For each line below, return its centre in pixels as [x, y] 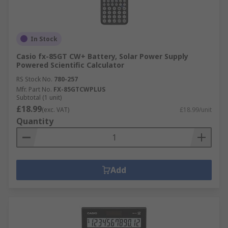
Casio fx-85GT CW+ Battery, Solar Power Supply [102, 56]
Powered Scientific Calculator [70, 65]
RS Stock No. [34, 79]
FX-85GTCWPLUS [79, 89]
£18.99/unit [196, 109]
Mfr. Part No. [34, 89]
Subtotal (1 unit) [39, 97]
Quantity [35, 121]
